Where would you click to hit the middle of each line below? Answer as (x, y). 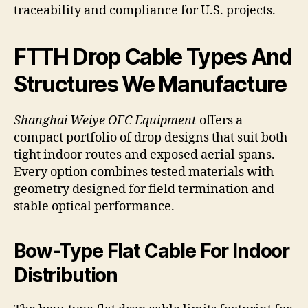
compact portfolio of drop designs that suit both (151, 138)
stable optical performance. (94, 207)
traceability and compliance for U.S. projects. (145, 11)
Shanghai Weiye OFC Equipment (105, 121)
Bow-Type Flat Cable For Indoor (152, 251)
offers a (220, 121)
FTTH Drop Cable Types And (153, 57)
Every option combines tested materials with (144, 173)
